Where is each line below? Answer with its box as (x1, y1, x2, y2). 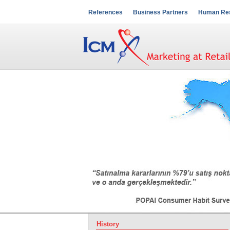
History (97, 220, 119, 228)
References (88, 9, 123, 16)
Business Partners (133, 9, 188, 16)
